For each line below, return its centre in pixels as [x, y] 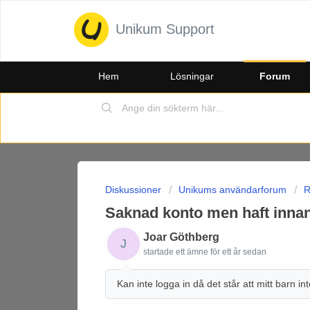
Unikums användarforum [232, 190]
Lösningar [192, 76]
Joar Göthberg [181, 237]
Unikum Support [165, 29]
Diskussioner [133, 190]
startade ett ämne [177, 252]
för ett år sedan [238, 252]
